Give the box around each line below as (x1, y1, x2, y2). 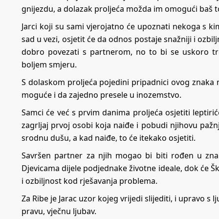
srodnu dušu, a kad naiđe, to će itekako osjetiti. (22, 132, 196, 144)
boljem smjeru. (22, 59, 77, 70)
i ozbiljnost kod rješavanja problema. (22, 175, 157, 187)
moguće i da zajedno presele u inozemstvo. (22, 89, 181, 101)
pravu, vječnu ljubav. (22, 206, 96, 217)
